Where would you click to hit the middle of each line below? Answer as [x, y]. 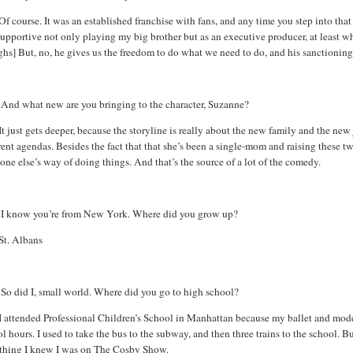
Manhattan [210, 317]
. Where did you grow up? [183, 213]
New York [106, 213]
